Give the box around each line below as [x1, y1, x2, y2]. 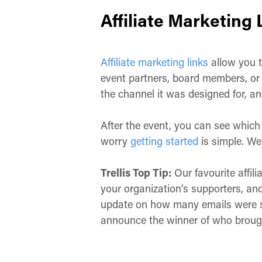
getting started [130, 134, 199, 148]
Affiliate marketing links [101, 55, 209, 69]
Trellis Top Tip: [101, 166, 172, 180]
